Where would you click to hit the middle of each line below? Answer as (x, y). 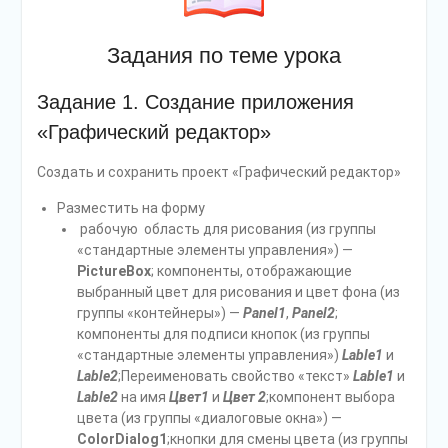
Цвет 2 (244, 397)
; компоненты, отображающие (251, 271)
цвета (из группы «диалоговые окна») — (209, 418)
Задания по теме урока (223, 56)
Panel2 (313, 313)
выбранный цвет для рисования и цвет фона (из (238, 292)
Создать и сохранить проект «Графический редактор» (218, 172)
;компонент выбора (330, 397)
